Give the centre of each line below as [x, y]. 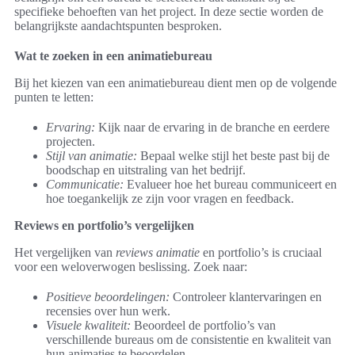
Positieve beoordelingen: [108, 297]
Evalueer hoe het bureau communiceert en [230, 185]
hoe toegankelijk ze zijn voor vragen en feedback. [170, 199]
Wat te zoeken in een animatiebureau [113, 56]
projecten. [71, 142]
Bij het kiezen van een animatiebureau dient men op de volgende [176, 83]
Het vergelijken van [65, 253]
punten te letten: [54, 97]
